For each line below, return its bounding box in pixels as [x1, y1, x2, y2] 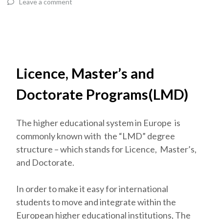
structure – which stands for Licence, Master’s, [16, 144, 197, 155]
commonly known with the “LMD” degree [16, 131, 175, 142]
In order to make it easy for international [16, 183, 168, 195]
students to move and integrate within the [16, 197, 176, 208]
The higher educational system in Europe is [16, 117, 180, 129]
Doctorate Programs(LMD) [16, 85, 188, 103]
